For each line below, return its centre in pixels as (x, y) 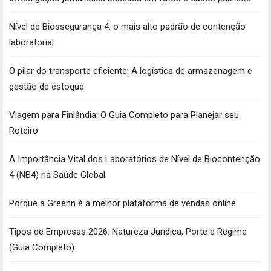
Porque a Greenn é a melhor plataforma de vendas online (122, 204)
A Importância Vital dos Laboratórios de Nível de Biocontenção (135, 159)
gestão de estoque (47, 87)
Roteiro (24, 131)
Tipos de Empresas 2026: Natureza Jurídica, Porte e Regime (128, 232)
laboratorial (31, 43)
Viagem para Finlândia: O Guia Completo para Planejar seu (124, 115)
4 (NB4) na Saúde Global (57, 175)
